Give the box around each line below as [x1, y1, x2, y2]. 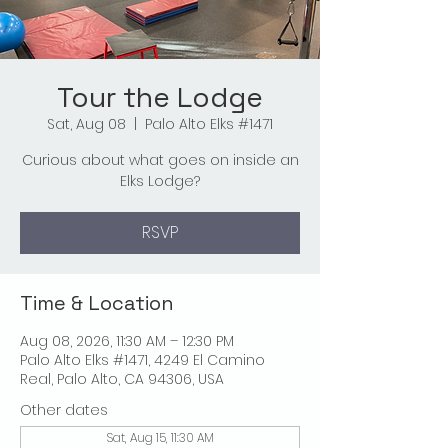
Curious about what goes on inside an [21, 150, 299, 171]
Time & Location [20, 290, 174, 317]
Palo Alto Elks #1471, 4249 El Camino [20, 350, 265, 371]
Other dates [20, 400, 108, 421]
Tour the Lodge [57, 79, 263, 116]
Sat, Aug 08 [47, 114, 126, 135]
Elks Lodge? [120, 171, 200, 192]
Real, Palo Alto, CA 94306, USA [20, 369, 224, 390]
